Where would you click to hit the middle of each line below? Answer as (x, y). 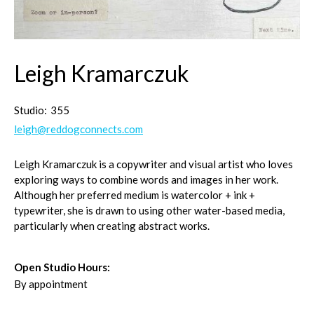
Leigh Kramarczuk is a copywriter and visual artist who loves (153, 164)
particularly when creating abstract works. (112, 226)
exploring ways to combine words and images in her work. (146, 179)
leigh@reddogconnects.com (78, 129)
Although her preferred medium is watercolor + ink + (135, 195)
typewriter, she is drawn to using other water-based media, (149, 210)
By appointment (51, 284)
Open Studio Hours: (62, 267)
